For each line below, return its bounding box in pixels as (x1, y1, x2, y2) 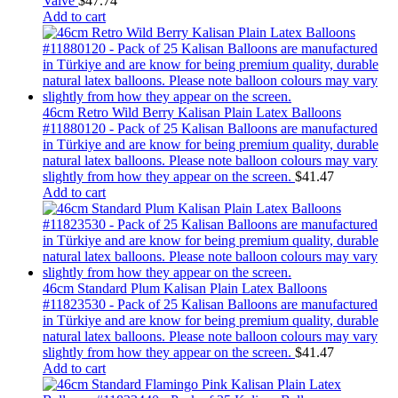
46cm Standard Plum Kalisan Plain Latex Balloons (43, 281, 327, 297)
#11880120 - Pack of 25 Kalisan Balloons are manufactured (43, 121, 378, 137)
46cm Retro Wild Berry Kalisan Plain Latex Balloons (43, 105, 341, 121)
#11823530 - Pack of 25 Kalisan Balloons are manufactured (43, 297, 378, 313)
